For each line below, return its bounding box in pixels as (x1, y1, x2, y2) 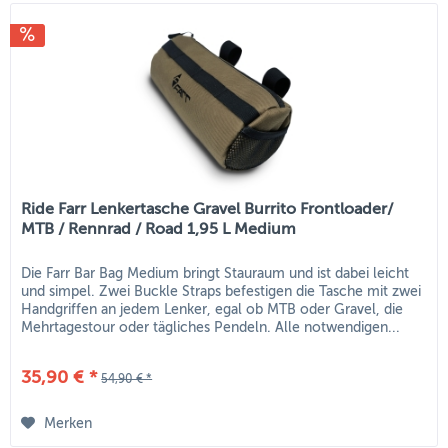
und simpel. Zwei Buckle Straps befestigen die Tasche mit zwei (21, 283, 422, 299)
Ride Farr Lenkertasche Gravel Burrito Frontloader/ (21, 199, 394, 218)
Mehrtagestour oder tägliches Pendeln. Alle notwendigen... (21, 319, 401, 335)
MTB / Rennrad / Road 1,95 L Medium (21, 219, 297, 238)
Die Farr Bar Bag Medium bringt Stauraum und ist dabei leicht (21, 265, 410, 281)
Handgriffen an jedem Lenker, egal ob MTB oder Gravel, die (21, 301, 404, 317)
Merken (44, 415, 93, 431)
